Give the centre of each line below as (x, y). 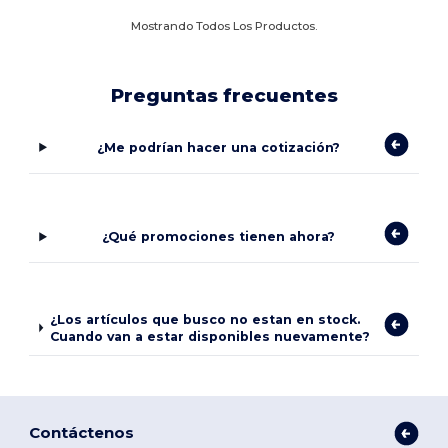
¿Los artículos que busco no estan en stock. (204, 319)
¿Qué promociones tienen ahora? (219, 237)
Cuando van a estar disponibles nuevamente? (209, 336)
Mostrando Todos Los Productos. (224, 25)
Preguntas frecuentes (224, 95)
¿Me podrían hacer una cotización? (219, 147)
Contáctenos (82, 433)
